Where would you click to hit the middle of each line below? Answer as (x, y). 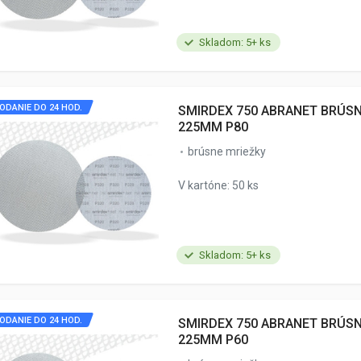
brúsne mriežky (227, 151)
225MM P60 (213, 339)
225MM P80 (213, 127)
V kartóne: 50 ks (218, 185)
